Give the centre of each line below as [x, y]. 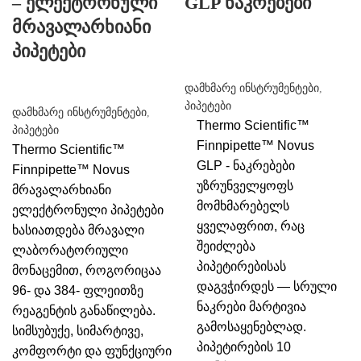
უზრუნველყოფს [245, 186]
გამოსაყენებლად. [251, 327]
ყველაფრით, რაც [251, 226]
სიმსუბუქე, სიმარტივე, [78, 331]
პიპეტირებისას [241, 266]
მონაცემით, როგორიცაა [87, 270]
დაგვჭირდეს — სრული [267, 286]
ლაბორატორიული [70, 250]
